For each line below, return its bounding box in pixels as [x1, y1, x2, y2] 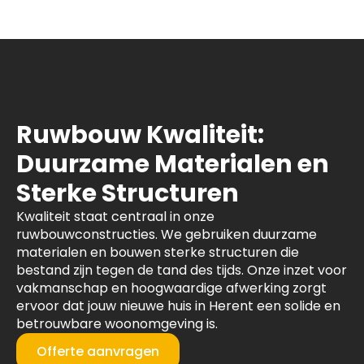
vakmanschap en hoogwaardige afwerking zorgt [16, 279, 327, 297]
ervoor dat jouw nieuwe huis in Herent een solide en [16, 297, 340, 315]
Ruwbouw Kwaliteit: [16, 118, 264, 152]
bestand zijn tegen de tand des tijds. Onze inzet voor [16, 261, 347, 279]
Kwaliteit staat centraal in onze [16, 207, 214, 226]
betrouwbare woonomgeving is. [16, 314, 218, 333]
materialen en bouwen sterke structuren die [16, 243, 299, 262]
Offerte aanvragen [37, 342, 159, 361]
